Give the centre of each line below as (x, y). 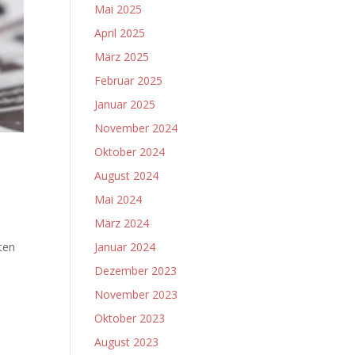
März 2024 (122, 223)
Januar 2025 (125, 104)
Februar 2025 (129, 80)
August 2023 (127, 342)
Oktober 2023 (130, 318)
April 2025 (120, 33)
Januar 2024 (125, 247)
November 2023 (136, 294)
